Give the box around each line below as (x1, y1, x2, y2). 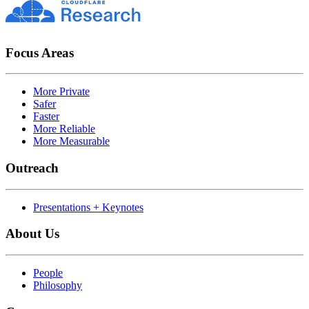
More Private (33, 86, 90, 98)
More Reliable (33, 123, 95, 135)
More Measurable (33, 135, 110, 148)
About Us (6, 226, 59, 241)
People (33, 267, 63, 279)
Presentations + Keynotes (33, 201, 143, 213)
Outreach (6, 161, 59, 175)
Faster (33, 110, 59, 123)
